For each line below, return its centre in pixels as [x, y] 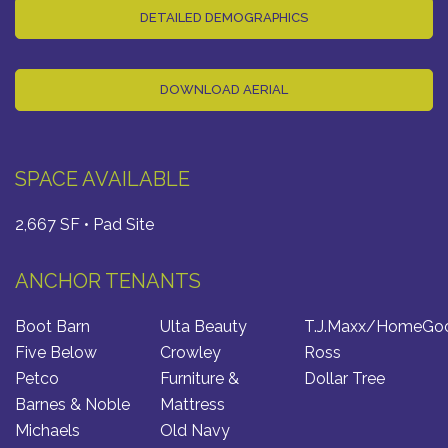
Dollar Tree [345, 378]
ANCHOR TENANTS [108, 280]
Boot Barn [52, 326]
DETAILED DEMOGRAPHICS [224, 17]
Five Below [56, 352]
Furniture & [199, 378]
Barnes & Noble [72, 404]
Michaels [47, 430]
